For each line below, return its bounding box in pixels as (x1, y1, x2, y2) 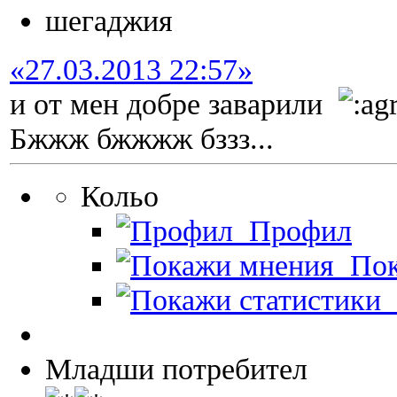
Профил (233, 214, 352, 248)
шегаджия (45, 4, 173, 38)
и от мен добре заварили (10, 87, 339, 121)
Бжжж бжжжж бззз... (10, 121, 274, 156)
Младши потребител (45, 352, 307, 386)
